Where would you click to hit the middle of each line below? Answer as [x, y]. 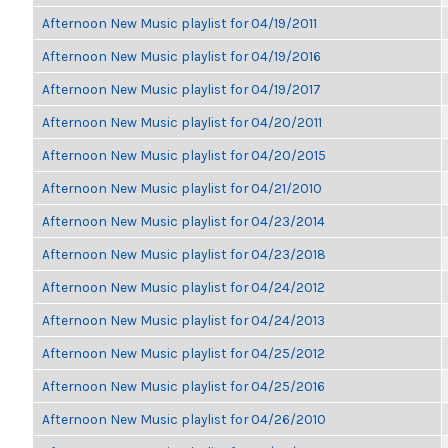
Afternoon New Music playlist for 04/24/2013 [183, 320]
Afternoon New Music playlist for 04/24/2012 [183, 287]
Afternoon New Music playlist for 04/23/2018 [184, 254]
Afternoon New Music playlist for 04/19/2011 [179, 23]
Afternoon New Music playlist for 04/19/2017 [181, 89]
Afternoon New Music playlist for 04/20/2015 [184, 155]
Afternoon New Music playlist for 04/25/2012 [183, 353]
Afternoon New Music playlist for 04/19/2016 [181, 56]
